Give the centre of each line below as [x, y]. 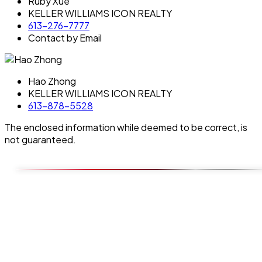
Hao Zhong [52, 81]
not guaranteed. [40, 139]
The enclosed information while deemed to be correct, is [126, 127]
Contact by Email [65, 37]
